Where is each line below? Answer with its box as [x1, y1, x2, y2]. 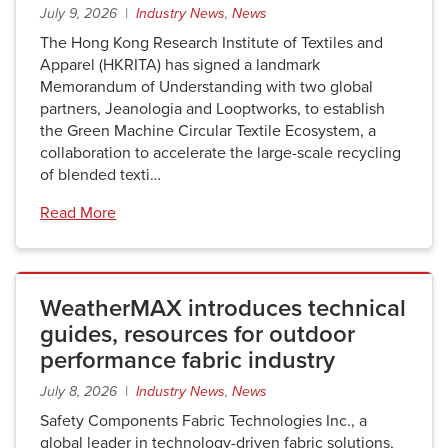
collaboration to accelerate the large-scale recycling [40, 143, 401, 163]
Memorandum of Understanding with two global [40, 77, 373, 97]
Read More [40, 203, 116, 223]
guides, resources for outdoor [40, 320, 355, 349]
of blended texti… [40, 165, 161, 185]
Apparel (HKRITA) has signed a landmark [40, 55, 320, 75]
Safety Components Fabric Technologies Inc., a [40, 411, 367, 431]
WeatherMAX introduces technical [40, 294, 406, 323]
